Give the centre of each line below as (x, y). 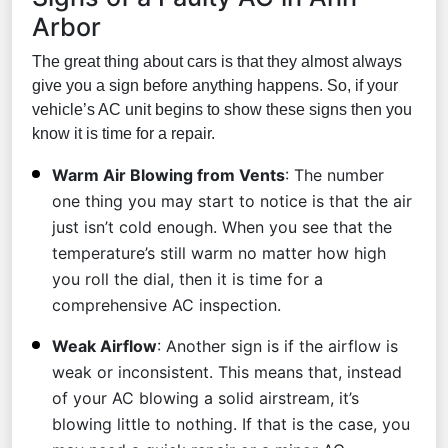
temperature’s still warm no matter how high (219, 252)
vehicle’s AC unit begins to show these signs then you (222, 109)
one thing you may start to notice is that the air (232, 200)
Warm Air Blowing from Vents (168, 174)
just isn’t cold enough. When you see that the (222, 226)
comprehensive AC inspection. (166, 304)
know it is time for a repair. (123, 133)
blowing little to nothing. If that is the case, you (231, 423)
